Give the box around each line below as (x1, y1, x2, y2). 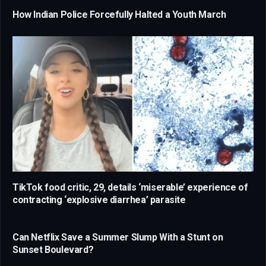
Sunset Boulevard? (12, 243, 94, 255)
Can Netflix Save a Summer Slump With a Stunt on (12, 231, 223, 243)
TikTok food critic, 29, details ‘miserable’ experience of (12, 181, 248, 193)
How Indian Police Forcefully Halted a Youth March (12, 8, 226, 20)
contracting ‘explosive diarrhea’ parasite (12, 194, 186, 205)
